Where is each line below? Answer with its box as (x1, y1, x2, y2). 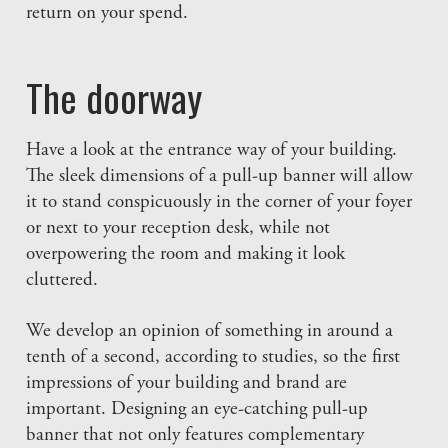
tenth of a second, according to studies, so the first (26, 348, 401, 368)
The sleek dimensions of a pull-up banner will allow (26, 167, 414, 187)
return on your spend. (26, 4, 189, 24)
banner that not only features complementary (26, 426, 365, 446)
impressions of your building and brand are (26, 374, 348, 394)
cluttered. (26, 271, 99, 291)
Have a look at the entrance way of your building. (26, 141, 398, 161)
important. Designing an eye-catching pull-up (26, 400, 369, 420)
